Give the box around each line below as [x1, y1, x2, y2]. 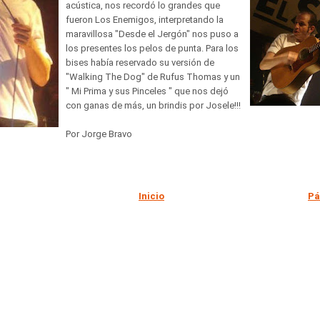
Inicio [139, 190, 164, 201]
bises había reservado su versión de [66, 57, 214, 68]
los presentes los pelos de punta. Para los [66, 43, 239, 54]
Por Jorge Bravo [66, 129, 132, 139]
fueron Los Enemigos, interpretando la [66, 14, 224, 25]
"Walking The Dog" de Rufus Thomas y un [66, 71, 240, 82]
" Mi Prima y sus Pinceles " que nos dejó [66, 86, 229, 96]
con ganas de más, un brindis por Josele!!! [66, 100, 241, 111]
